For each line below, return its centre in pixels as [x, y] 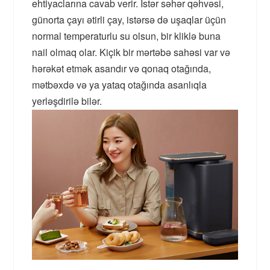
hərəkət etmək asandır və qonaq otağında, [122, 69]
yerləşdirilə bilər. [67, 101]
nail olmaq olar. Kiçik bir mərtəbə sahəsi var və [131, 52]
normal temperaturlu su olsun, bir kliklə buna [127, 36]
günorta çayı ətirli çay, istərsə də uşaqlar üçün [129, 20]
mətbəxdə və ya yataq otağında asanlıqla [120, 85]
